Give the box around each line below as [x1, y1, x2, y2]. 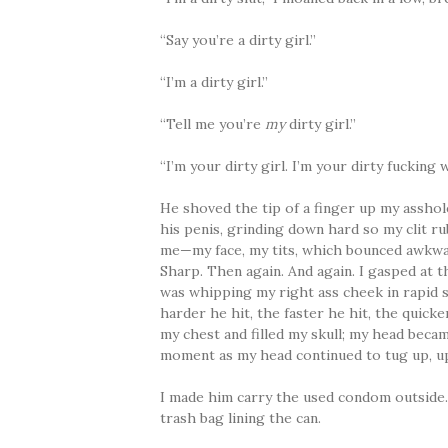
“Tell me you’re [160, 115, 266, 134]
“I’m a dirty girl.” [160, 73, 269, 92]
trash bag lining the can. [160, 409, 322, 428]
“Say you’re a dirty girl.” [160, 31, 317, 50]
